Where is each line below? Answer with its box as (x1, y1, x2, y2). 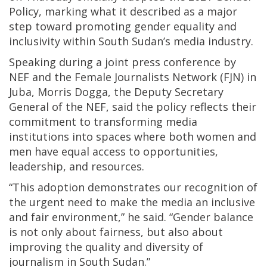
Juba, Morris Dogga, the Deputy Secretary (9, 85, 223, 100)
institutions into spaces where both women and (9, 129, 256, 144)
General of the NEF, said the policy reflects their (9, 100, 256, 114)
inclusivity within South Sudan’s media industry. (9, 34, 253, 49)
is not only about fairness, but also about (9, 225, 223, 240)
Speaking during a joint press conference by (9, 55, 236, 70)
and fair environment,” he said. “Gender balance (9, 210, 253, 225)
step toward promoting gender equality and (9, 19, 237, 34)
